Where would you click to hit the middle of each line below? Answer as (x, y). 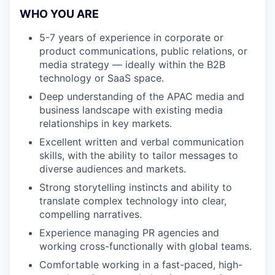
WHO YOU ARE (59, 14)
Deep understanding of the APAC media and (142, 96)
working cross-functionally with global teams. (145, 246)
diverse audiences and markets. (113, 169)
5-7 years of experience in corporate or (131, 37)
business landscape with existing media (131, 110)
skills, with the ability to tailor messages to (139, 155)
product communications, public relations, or (143, 51)
